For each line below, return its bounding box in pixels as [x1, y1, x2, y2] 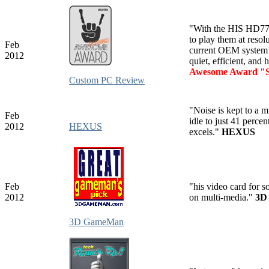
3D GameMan [69, 216, 124, 227]
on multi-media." [189, 192, 255, 202]
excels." [189, 126, 222, 137]
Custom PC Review [69, 74, 145, 85]
